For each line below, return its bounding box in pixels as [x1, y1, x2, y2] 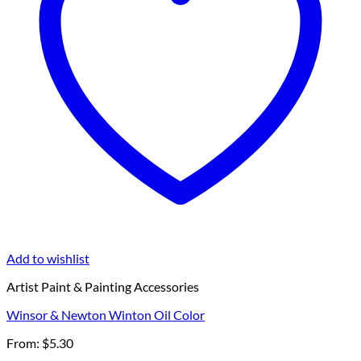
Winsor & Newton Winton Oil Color [6, 307, 205, 323]
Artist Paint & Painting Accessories [6, 279, 199, 295]
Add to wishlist [6, 251, 89, 267]
